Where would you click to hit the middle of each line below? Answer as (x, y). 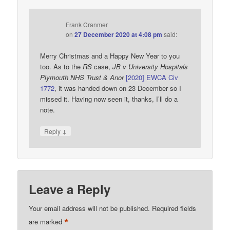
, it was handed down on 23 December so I (118, 88)
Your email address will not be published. (90, 208)
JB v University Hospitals (150, 67)
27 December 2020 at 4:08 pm (119, 35)
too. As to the (62, 67)
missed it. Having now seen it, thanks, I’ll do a (109, 99)
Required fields (174, 208)
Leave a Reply (70, 189)
